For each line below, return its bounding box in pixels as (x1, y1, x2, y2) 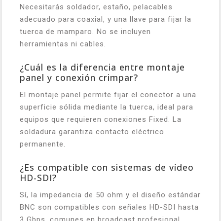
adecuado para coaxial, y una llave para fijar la (20, 14, 191, 24)
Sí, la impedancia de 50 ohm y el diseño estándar (20, 190, 201, 199)
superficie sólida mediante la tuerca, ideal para (20, 102, 193, 111)
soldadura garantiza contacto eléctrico (20, 127, 164, 136)
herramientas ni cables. (20, 39, 106, 48)
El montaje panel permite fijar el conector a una (20, 90, 196, 99)
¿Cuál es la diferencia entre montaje (20, 61, 185, 73)
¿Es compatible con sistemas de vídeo (20, 161, 194, 173)
